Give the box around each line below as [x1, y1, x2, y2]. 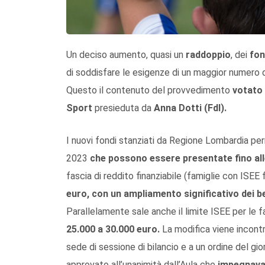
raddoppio [183, 49, 231, 60]
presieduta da [95, 102, 151, 114]
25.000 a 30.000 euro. [66, 223, 160, 235]
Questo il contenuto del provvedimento [66, 84, 232, 96]
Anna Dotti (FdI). [151, 102, 227, 114]
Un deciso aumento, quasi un [66, 49, 183, 60]
